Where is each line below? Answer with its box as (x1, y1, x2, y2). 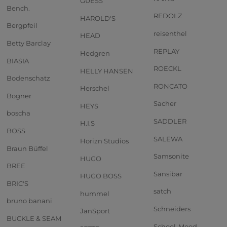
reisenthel (154, 29, 187, 38)
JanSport (80, 207, 110, 215)
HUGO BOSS (80, 172, 122, 180)
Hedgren (80, 49, 110, 57)
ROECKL (154, 64, 181, 73)
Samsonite (154, 152, 189, 161)
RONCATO (154, 82, 187, 90)
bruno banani (7, 197, 52, 205)
